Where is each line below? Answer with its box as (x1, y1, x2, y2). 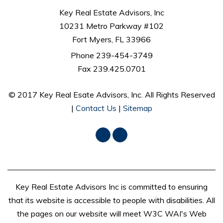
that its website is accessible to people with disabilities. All (8, 195, 215, 206)
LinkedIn (119, 130, 149, 140)
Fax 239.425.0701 (77, 64, 146, 74)
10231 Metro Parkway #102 (59, 21, 164, 31)
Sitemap (122, 103, 152, 113)
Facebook (103, 130, 136, 140)
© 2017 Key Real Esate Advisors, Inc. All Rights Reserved (8, 90, 215, 100)
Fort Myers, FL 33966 (72, 34, 151, 45)
